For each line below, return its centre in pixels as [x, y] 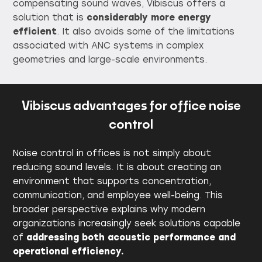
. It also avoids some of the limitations [146, 31]
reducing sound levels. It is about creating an [117, 168]
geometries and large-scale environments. [110, 59]
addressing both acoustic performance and [131, 238]
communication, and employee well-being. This [118, 196]
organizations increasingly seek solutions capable [127, 224]
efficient [35, 31]
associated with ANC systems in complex [108, 45]
